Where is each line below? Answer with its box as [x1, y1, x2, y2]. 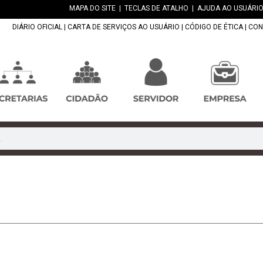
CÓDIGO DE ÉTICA [185, 23, 243, 32]
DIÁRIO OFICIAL [12, 23, 62, 32]
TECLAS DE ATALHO [124, 4, 188, 12]
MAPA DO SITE [69, 4, 116, 12]
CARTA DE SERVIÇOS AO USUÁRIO [68, 23, 180, 32]
